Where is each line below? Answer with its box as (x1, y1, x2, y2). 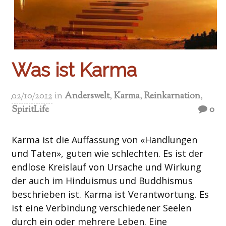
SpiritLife (11, 103, 49, 117)
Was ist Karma (11, 59, 137, 82)
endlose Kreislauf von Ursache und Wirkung (11, 161, 201, 174)
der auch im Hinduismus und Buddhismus (11, 175, 193, 187)
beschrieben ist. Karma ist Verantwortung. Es (11, 188, 209, 201)
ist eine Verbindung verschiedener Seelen (11, 202, 191, 214)
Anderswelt (64, 90, 109, 103)
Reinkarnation (144, 90, 200, 103)
